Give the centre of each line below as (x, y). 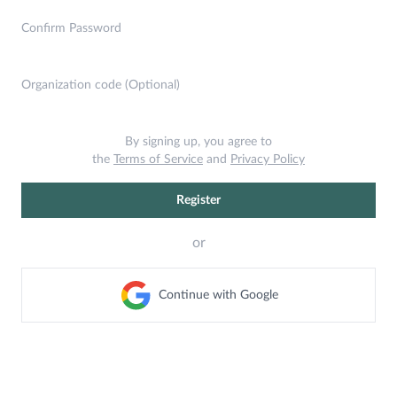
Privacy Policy (268, 160)
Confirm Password (71, 28)
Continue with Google (218, 295)
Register (198, 200)
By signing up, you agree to (198, 142)
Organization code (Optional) (101, 85)
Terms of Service (158, 160)
